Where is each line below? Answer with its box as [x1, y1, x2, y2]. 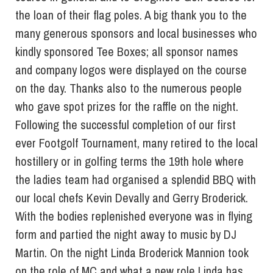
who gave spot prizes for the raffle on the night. [15, 98, 238, 115]
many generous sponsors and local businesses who [15, 25, 257, 42]
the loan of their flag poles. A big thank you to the [15, 7, 247, 24]
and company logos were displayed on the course [15, 62, 247, 79]
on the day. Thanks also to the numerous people [15, 80, 242, 97]
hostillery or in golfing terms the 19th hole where [15, 153, 244, 170]
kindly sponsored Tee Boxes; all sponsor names [15, 43, 238, 60]
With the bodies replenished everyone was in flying [15, 208, 252, 225]
